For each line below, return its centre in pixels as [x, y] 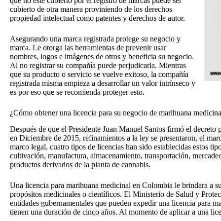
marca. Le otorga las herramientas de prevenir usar [88, 48]
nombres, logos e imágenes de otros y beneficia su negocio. [102, 57]
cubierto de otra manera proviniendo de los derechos [91, 9]
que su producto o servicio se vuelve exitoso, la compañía [99, 74]
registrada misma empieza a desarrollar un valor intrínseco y [103, 83]
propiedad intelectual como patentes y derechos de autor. [102, 18]
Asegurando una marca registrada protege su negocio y [95, 39]
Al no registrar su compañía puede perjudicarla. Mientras [98, 66]
